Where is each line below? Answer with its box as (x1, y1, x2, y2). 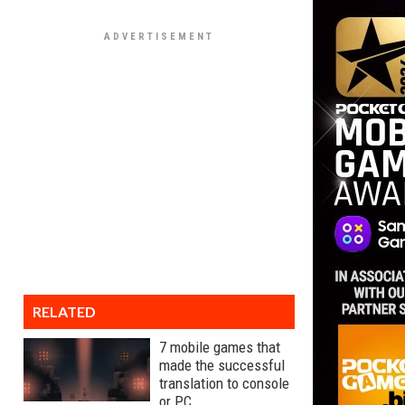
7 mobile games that (159, 338, 280, 356)
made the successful (159, 356, 285, 374)
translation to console (159, 374, 289, 392)
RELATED (33, 303, 96, 320)
